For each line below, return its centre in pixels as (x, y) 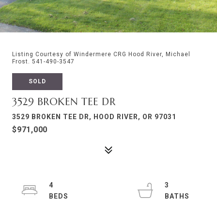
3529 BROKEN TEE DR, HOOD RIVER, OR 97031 (94, 117)
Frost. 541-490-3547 (43, 62)
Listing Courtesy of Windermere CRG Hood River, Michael (101, 54)
